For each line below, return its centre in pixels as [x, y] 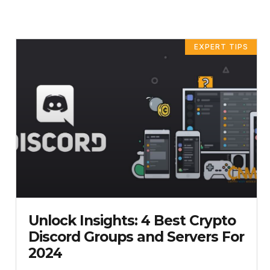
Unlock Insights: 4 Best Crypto [132, 221]
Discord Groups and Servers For [136, 237]
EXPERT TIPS [221, 46]
